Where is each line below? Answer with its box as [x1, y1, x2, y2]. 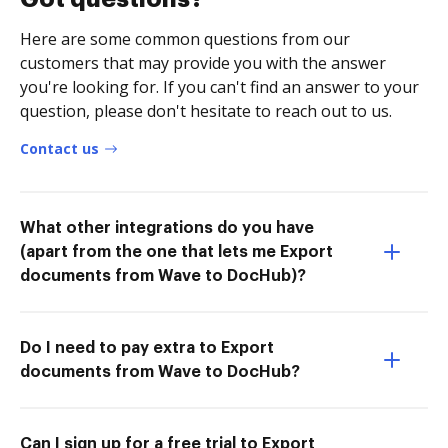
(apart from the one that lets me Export [20, 243, 333, 260]
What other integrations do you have [20, 219, 314, 236]
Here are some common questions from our [20, 27, 350, 50]
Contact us [20, 138, 99, 158]
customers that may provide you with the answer [20, 51, 386, 74]
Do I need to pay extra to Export [20, 339, 274, 356]
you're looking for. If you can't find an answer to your [20, 75, 419, 98]
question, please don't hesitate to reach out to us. [20, 99, 392, 122]
